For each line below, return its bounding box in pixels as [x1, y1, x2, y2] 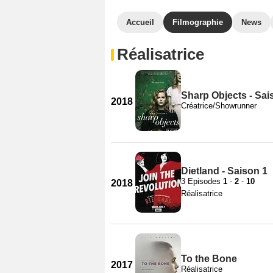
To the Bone [181, 253, 237, 264]
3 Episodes [181, 176, 223, 186]
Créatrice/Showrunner [181, 101, 257, 110]
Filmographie [172, 18, 223, 27]
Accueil [126, 18, 154, 27]
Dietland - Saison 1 [181, 165, 268, 176]
